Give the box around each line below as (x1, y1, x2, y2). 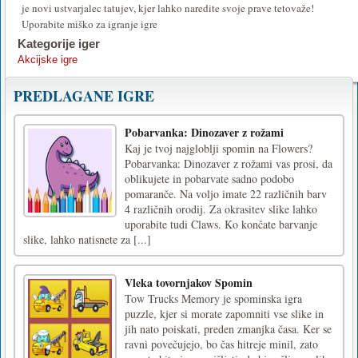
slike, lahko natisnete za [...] (23, 231, 151, 247)
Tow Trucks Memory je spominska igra (125, 290, 302, 306)
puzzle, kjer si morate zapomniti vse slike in (125, 305, 324, 321)
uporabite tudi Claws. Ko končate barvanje (125, 216, 317, 232)
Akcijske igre (18, 53, 78, 66)
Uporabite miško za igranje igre (22, 16, 157, 31)
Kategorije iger (18, 36, 100, 50)
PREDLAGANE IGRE (14, 85, 154, 106)
